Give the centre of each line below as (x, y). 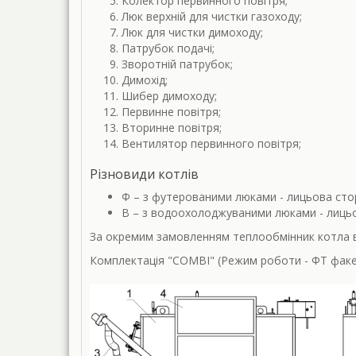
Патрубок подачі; (168, 48)
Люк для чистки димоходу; (192, 32)
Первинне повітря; (171, 111)
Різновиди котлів (144, 174)
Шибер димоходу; (169, 95)
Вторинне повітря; (172, 127)
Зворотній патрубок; (177, 64)
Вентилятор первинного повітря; (211, 143)
